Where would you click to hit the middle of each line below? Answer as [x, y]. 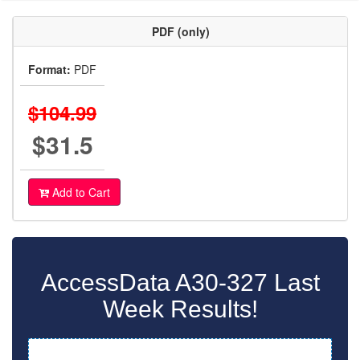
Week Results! [180, 309]
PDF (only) [180, 31]
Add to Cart [80, 192]
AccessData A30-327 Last [180, 282]
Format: [49, 69]
